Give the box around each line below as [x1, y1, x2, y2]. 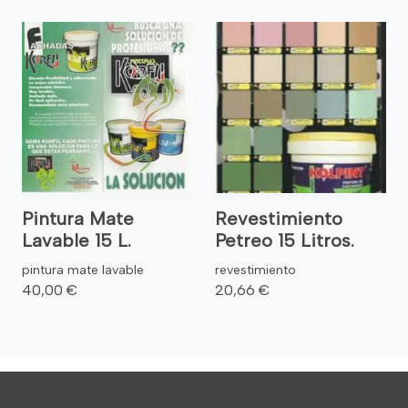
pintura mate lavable [22, 261, 144, 278]
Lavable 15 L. [22, 229, 131, 251]
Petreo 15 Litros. [215, 229, 354, 251]
